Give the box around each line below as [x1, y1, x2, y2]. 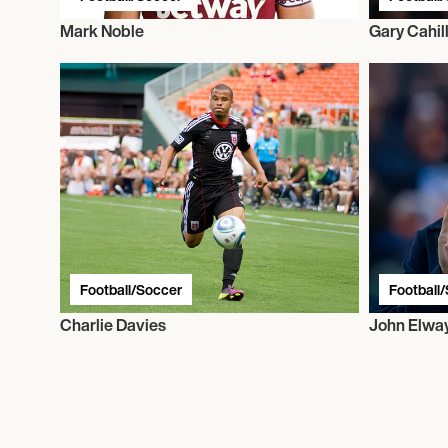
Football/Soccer [80, 278, 182, 300]
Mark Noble [60, 18, 144, 43]
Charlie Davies [60, 312, 166, 337]
